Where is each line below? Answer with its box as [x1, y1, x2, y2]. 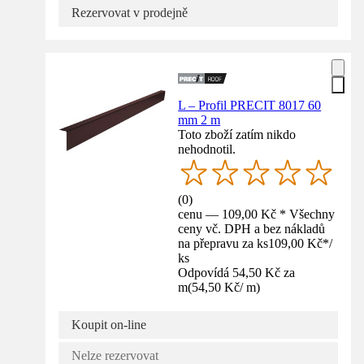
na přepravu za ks [178, 236, 269, 251]
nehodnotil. [178, 141, 236, 156]
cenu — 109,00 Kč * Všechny [178, 207, 336, 222]
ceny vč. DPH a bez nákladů [178, 222, 326, 236]
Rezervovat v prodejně [71, 5, 188, 19]
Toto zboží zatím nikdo [178, 127, 297, 141]
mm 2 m [178, 112, 221, 127]
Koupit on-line [71, 318, 146, 332]
